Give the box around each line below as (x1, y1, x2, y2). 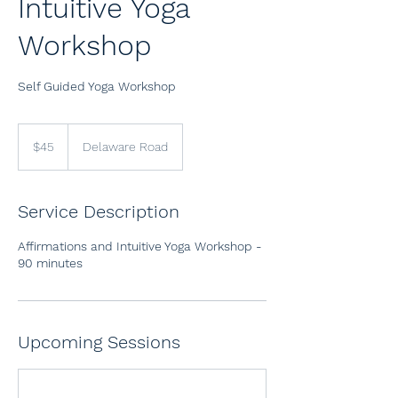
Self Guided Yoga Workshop (18, 79, 176, 93)
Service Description (18, 201, 179, 222)
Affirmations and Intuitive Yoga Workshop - (18, 239, 262, 253)
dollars (19, 144, 45, 154)
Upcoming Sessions (18, 331, 180, 353)
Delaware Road (83, 139, 168, 154)
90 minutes (18, 256, 83, 270)
